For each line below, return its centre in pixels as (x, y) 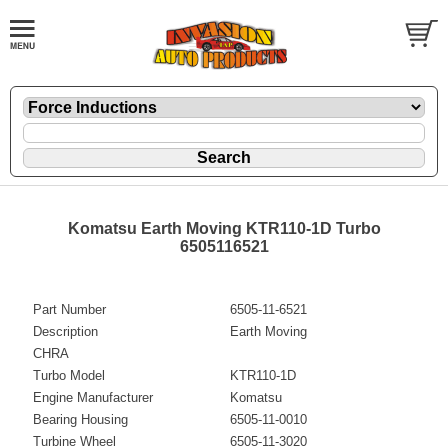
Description (65, 331)
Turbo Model (69, 375)
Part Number (69, 309)
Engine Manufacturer (93, 397)
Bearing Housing (80, 419)
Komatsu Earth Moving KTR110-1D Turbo (224, 228)
